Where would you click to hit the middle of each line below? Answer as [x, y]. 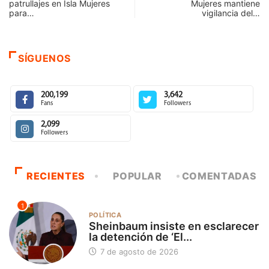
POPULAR [138, 176]
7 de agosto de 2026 [138, 251]
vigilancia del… [231, 13]
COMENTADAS [219, 176]
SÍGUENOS [45, 58]
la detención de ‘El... [140, 237]
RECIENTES [56, 176]
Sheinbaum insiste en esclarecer [174, 226]
